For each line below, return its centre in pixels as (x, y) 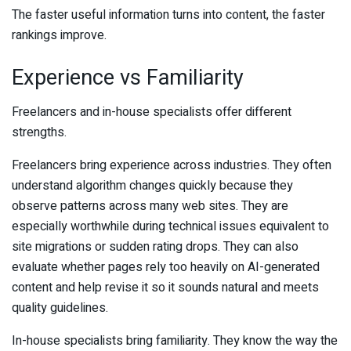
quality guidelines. (60, 308)
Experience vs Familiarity (128, 77)
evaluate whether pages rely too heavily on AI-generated (166, 268)
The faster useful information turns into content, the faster (168, 14)
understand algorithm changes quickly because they (152, 186)
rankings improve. (59, 35)
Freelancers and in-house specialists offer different (152, 112)
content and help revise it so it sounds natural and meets (165, 288)
